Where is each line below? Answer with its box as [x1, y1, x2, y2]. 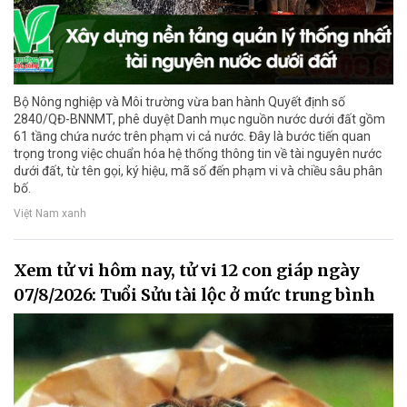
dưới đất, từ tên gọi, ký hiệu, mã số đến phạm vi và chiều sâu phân [14, 164, 382, 179]
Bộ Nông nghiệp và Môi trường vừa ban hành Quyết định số [14, 94, 345, 110]
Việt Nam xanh [14, 206, 86, 220]
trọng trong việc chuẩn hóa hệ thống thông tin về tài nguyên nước [14, 146, 382, 162]
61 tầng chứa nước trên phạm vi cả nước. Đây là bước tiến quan [14, 129, 371, 144]
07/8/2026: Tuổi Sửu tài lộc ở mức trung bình [14, 284, 375, 306]
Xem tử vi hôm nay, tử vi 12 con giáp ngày [14, 260, 360, 282]
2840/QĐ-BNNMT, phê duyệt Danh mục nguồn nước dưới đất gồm [14, 112, 385, 127]
